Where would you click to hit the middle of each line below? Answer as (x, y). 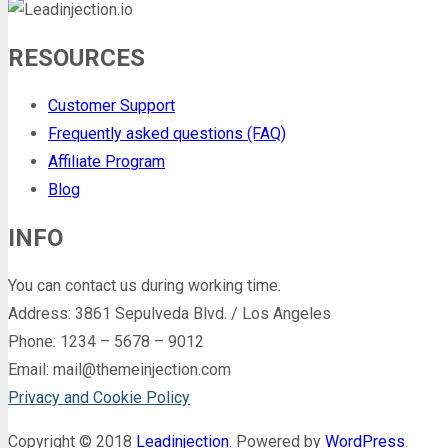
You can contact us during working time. (144, 285)
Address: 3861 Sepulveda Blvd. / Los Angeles (169, 313)
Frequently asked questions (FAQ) (167, 134)
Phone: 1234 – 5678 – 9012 (106, 341)
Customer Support (111, 106)
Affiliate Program (106, 162)
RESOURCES (76, 58)
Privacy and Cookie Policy (99, 397)
